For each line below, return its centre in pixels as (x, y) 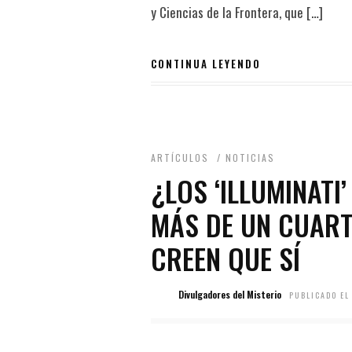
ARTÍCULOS (180, 158)
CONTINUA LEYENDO (206, 64)
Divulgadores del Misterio (230, 294)
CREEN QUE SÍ (225, 258)
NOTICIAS (250, 158)
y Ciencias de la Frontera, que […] (237, 12)
